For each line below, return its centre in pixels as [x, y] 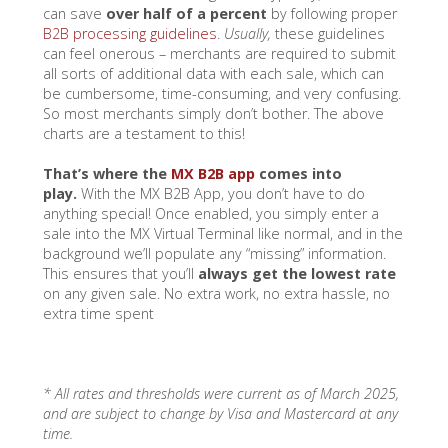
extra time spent [98, 314]
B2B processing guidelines [129, 33]
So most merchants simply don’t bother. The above [213, 113]
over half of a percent [186, 13]
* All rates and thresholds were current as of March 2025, [220, 394]
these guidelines [327, 33]
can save [74, 13]
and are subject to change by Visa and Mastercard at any [220, 414]
